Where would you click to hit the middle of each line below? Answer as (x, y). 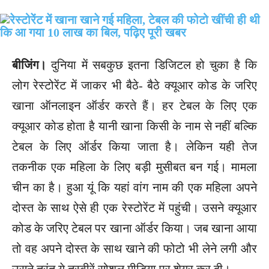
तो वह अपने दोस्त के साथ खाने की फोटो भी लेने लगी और (134, 248)
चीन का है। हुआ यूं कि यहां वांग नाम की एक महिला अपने (134, 187)
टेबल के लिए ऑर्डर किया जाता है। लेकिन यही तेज (134, 146)
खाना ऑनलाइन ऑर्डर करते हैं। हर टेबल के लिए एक (134, 105)
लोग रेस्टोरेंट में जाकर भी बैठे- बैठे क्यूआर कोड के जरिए (134, 85)
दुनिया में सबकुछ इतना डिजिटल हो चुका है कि (152, 65)
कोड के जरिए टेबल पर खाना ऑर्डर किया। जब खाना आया (134, 228)
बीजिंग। (29, 65)
